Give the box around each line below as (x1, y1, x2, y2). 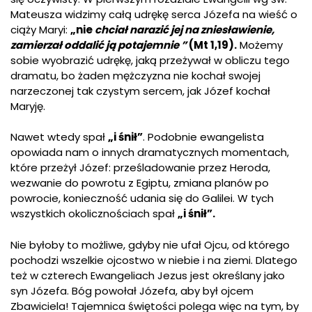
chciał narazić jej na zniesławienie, (95, 22, 274, 37)
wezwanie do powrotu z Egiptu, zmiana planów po (10, 175, 269, 191)
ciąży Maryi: (10, 22, 70, 37)
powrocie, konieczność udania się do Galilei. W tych (10, 191, 274, 206)
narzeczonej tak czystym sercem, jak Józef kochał (10, 83, 270, 98)
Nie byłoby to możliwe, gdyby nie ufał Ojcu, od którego (10, 237, 290, 252)
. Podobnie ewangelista (143, 130, 264, 145)
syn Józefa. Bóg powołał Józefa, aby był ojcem (10, 283, 253, 298)
